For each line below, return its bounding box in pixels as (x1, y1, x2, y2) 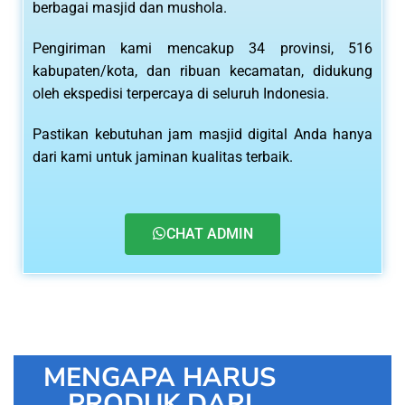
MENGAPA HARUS (43, 360, 277, 396)
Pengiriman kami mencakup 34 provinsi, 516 (33, 40, 372, 58)
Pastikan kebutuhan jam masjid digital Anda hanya (33, 126, 372, 144)
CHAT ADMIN (166, 225, 253, 243)
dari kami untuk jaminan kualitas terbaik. (33, 148, 293, 166)
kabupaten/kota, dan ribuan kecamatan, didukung (33, 62, 372, 80)
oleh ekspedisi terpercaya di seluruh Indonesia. (33, 85, 333, 103)
